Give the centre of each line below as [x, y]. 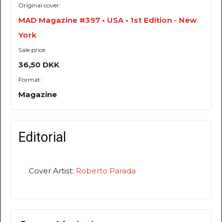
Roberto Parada [106, 171]
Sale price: [32, 50]
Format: [30, 80]
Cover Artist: [52, 171]
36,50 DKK [39, 65]
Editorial [42, 138]
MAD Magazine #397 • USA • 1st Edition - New [108, 20]
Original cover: [39, 5]
